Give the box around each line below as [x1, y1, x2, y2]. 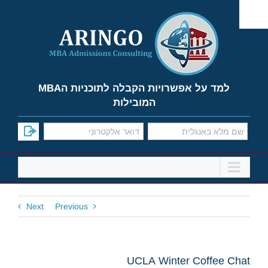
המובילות [112, 97, 156, 108]
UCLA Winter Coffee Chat [127, 255, 250, 267]
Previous [55, 202, 88, 211]
